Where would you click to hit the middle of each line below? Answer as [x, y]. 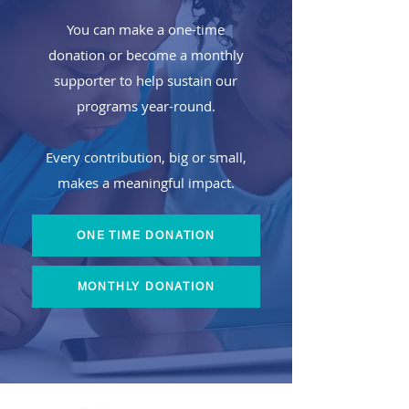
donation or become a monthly [146, 55]
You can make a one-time [146, 29]
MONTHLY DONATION [146, 287]
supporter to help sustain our [146, 80]
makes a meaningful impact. [146, 183]
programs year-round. [146, 106]
